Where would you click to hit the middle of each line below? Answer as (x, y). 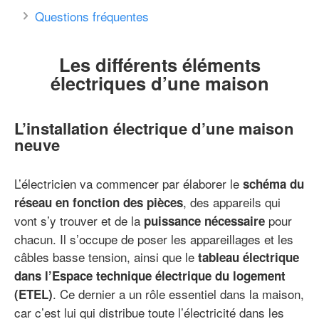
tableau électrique (249, 257)
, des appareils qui (232, 202)
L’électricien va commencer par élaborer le (129, 184)
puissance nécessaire (204, 221)
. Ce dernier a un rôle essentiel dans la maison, (178, 294)
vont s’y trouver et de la (79, 221)
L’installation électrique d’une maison (154, 128)
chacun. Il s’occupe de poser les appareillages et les (154, 239)
